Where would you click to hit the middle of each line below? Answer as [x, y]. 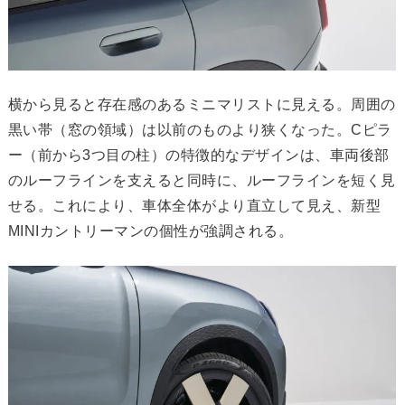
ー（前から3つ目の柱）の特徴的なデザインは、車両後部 [198, 155]
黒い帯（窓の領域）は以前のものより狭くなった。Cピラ [200, 129]
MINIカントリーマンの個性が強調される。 [151, 231]
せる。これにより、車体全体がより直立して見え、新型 [194, 205]
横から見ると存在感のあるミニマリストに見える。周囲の [202, 104]
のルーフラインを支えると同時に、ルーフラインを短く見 [202, 180]
